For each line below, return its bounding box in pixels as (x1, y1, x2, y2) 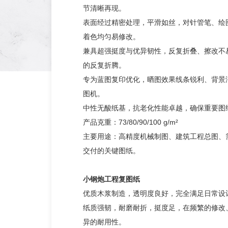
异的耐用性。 (82, 218, 126, 226)
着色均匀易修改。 (82, 33, 140, 41)
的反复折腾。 (82, 61, 126, 69)
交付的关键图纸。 (82, 147, 140, 155)
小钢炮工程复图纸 (82, 175, 140, 183)
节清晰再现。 (82, 4, 126, 12)
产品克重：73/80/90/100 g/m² (82, 118, 178, 126)
